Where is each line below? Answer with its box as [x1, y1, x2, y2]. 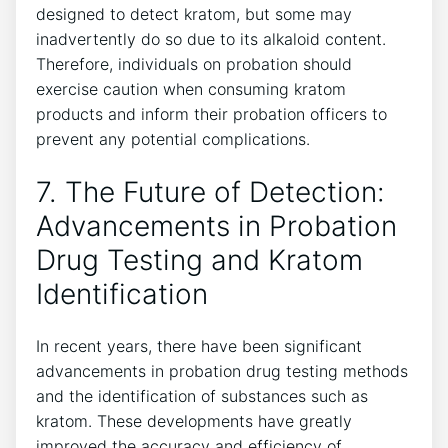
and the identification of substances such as [36, 386, 368, 407]
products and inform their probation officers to [36, 103, 387, 124]
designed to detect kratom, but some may [36, 3, 352, 24]
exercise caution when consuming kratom [36, 78, 346, 99]
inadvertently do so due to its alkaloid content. [36, 28, 386, 49]
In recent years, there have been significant [36, 336, 362, 357]
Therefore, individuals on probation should [36, 53, 352, 74]
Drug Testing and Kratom [36, 243, 363, 278]
